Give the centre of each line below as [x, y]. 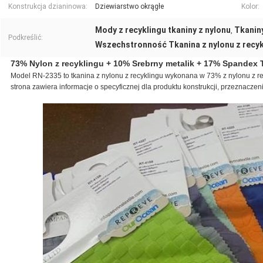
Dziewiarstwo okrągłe [129, 7]
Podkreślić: [26, 38]
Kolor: [250, 7]
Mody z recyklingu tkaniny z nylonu [163, 30]
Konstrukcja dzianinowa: [48, 7]
